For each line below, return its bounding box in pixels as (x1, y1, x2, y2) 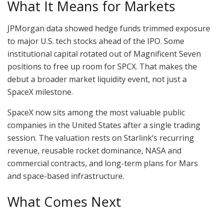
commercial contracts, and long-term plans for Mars (7, 157, 198, 169)
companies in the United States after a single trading (7, 119, 200, 131)
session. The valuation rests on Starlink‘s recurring (7, 132, 194, 143)
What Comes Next (7, 193, 121, 211)
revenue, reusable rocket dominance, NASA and (7, 145, 181, 156)
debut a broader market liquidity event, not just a (7, 73, 187, 85)
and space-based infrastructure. (7, 170, 124, 181)
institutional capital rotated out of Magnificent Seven (7, 48, 201, 59)
